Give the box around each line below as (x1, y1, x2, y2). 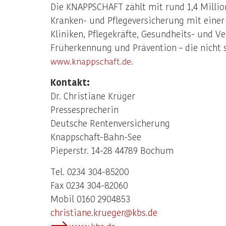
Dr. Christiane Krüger (50, 90, 135, 101)
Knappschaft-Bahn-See (50, 131, 141, 142)
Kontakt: (50, 77, 90, 87)
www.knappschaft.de (50, 56, 131, 66)
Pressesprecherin (50, 104, 119, 115)
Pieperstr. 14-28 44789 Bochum (50, 145, 174, 155)
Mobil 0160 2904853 (50, 193, 130, 204)
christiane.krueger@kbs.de (50, 207, 157, 217)
